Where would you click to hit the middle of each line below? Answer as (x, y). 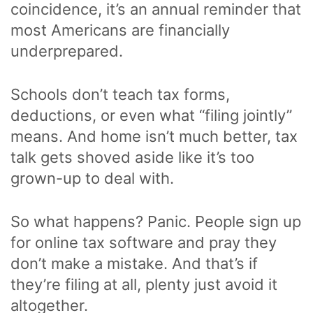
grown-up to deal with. (92, 178)
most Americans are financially (120, 30)
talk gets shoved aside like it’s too (132, 157)
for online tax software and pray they (144, 242)
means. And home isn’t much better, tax (154, 136)
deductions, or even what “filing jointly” (151, 115)
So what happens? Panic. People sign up (156, 221)
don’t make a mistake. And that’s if (134, 263)
